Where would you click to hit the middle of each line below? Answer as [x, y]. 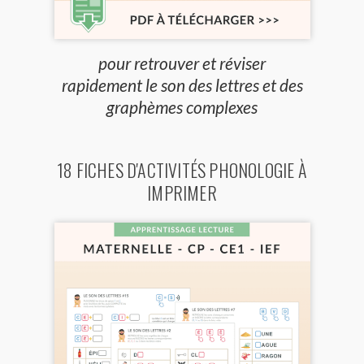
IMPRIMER [182, 193]
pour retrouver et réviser [182, 63]
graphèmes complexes [182, 107]
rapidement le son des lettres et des [182, 85]
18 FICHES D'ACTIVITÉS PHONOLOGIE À [182, 170]
